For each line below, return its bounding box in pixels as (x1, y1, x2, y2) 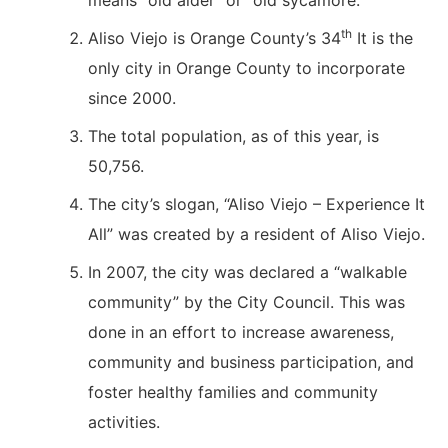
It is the (352, 28, 413, 49)
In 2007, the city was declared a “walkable (88, 262, 407, 283)
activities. (88, 412, 160, 433)
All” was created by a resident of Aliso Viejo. (88, 224, 425, 245)
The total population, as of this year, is (88, 126, 379, 147)
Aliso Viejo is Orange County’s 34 (88, 28, 341, 49)
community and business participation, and (88, 352, 414, 373)
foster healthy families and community (88, 382, 378, 403)
